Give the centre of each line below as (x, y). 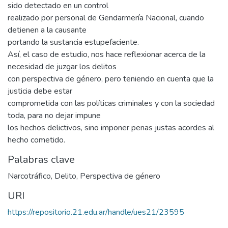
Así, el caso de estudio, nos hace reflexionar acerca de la (107, 55)
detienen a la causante (47, 30)
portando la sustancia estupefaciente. (73, 42)
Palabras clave (41, 160)
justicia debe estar (40, 91)
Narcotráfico (29, 176)
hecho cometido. (36, 140)
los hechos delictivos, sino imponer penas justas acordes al (111, 128)
